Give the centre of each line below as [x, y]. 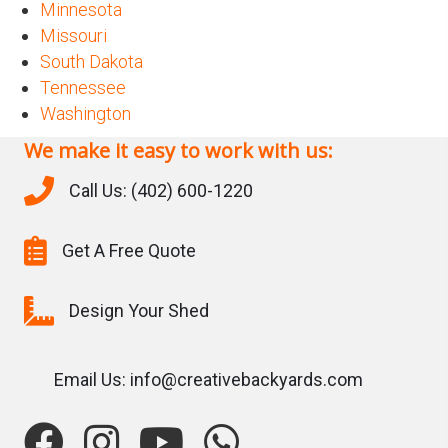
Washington [85, 114]
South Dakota [91, 62]
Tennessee [83, 88]
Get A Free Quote [129, 251]
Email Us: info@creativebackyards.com [208, 380]
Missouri [73, 36]
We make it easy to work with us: [178, 151]
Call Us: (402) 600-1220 [161, 191]
